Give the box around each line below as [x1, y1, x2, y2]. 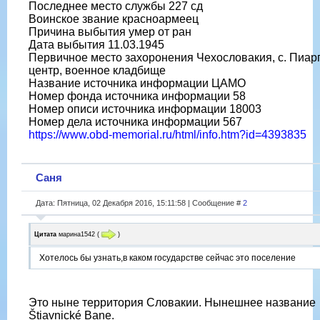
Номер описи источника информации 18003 [29, 102, 261, 115]
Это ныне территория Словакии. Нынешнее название [29, 296, 316, 309]
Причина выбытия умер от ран [29, 25, 191, 38]
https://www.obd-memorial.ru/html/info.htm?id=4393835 [29, 128, 306, 141]
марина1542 [59, 230, 95, 238]
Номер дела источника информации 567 [29, 115, 242, 128]
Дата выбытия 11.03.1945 [29, 38, 164, 51]
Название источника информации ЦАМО [29, 76, 246, 89]
